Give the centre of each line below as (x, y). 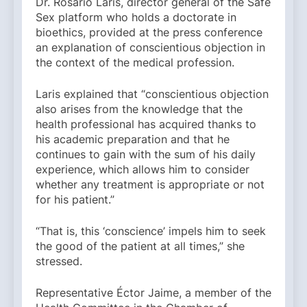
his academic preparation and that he (133, 139)
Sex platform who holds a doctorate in (136, 17)
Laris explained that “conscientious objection (152, 94)
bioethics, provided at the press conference (149, 32)
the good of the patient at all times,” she (140, 246)
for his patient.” (75, 199)
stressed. (59, 261)
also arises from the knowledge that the (139, 109)
